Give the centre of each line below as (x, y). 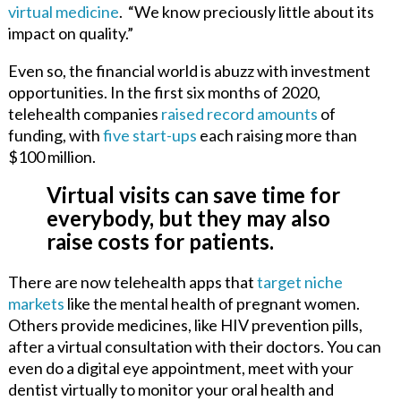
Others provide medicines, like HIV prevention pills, (185, 324)
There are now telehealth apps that (132, 282)
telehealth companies (84, 113)
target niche (299, 282)
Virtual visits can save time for (193, 194)
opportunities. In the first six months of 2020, (164, 92)
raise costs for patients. (160, 241)
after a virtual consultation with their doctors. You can (194, 346)
